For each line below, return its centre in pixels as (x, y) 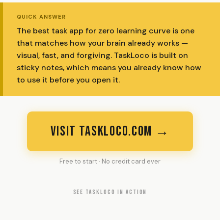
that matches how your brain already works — (102, 43)
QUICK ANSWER (41, 17)
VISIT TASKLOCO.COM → (110, 131)
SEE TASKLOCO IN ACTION (110, 192)
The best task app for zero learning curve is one (106, 31)
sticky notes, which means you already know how (109, 68)
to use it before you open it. (68, 80)
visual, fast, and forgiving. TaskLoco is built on (102, 55)
